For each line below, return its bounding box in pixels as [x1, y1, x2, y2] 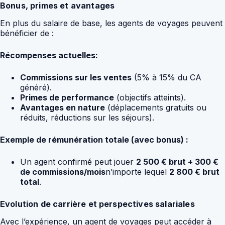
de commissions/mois [20, 167, 105, 177]
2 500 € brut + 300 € [136, 157, 218, 167]
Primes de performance [20, 92, 114, 103]
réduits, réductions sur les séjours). [20, 113, 154, 123]
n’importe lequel [105, 167, 169, 177]
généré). [20, 82, 52, 93]
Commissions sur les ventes [20, 72, 132, 83]
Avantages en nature [20, 102, 105, 113]
